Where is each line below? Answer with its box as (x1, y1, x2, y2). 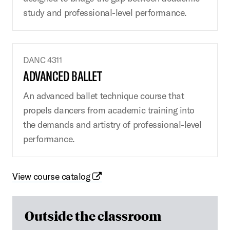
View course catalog (12, 170, 93, 182)
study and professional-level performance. (23, 6, 187, 18)
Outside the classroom (25, 206, 161, 224)
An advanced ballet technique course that (23, 89, 184, 102)
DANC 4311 (23, 54, 62, 65)
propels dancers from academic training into (23, 104, 195, 116)
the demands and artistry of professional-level (23, 118, 202, 130)
